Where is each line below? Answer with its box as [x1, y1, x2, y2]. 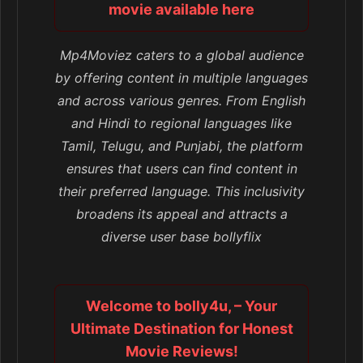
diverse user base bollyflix [101, 228, 262, 246]
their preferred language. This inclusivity [58, 183, 305, 200]
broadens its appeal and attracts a [75, 206, 288, 223]
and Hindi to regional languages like [71, 115, 292, 132]
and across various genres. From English [58, 92, 305, 109]
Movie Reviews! [125, 343, 238, 361]
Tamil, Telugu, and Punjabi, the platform [60, 138, 303, 155]
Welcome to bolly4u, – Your [86, 297, 277, 315]
